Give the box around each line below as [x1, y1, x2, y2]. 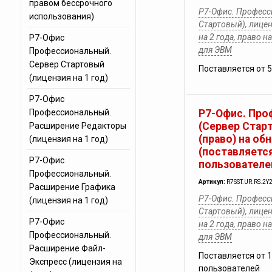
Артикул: [198, 178, 226, 185]
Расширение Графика [29, 182, 115, 192]
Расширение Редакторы [29, 121, 126, 131]
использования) [29, 12, 94, 21]
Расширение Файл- [29, 243, 106, 253]
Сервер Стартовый [29, 59, 104, 69]
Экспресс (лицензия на [29, 257, 122, 267]
